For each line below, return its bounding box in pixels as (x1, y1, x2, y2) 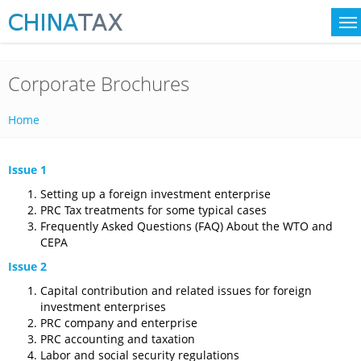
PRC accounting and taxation (40, 331, 195, 346)
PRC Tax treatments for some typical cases (40, 202, 267, 218)
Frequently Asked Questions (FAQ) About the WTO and (40, 218, 333, 234)
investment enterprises (40, 299, 166, 314)
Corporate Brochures (8, 70, 189, 97)
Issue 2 (8, 259, 47, 274)
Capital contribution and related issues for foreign (40, 283, 312, 298)
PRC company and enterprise (40, 315, 197, 330)
